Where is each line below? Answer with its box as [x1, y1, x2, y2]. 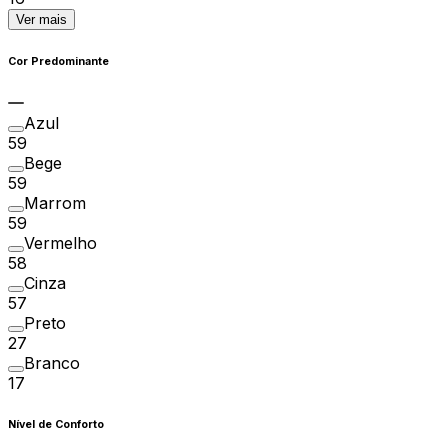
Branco [24, 353, 80, 374]
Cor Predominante [8, 55, 109, 69]
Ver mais [16, 12, 67, 28]
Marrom [24, 193, 86, 214]
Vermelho [24, 233, 97, 254]
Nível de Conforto [8, 418, 104, 432]
